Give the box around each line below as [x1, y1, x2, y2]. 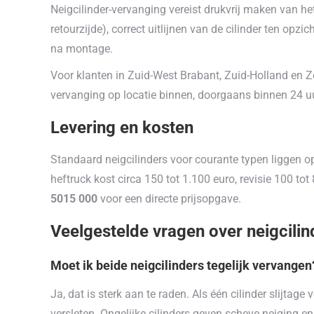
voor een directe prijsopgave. [97, 192, 241, 205]
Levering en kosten [50, 118, 193, 137]
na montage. [50, 42, 113, 55]
